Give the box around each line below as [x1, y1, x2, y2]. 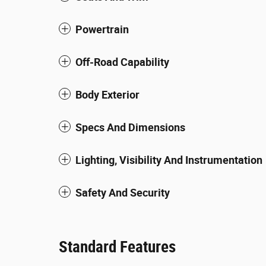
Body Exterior [75, 88, 140, 101]
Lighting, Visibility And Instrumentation [75, 154, 262, 166]
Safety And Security [75, 186, 170, 199]
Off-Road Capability [75, 56, 169, 68]
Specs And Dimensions [75, 121, 185, 134]
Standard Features [59, 237, 176, 256]
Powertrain [75, 23, 129, 36]
